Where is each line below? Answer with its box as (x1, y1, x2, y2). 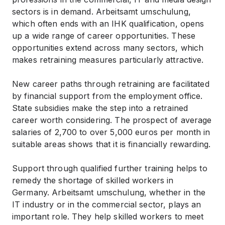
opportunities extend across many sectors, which (12, 43, 204, 53)
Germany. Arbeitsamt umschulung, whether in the (12, 187, 206, 197)
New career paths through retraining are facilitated (12, 79, 209, 89)
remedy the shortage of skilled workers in (12, 175, 174, 185)
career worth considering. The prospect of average (12, 115, 212, 125)
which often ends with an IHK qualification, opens (12, 19, 204, 29)
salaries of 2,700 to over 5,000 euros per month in (12, 127, 210, 137)
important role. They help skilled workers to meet (12, 211, 204, 221)
